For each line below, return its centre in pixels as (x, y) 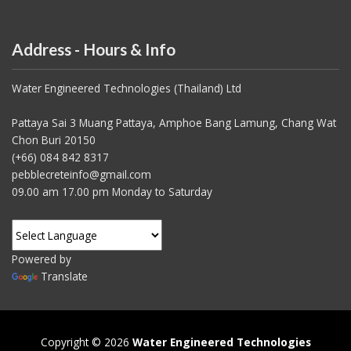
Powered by (42, 259)
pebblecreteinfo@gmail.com (81, 175)
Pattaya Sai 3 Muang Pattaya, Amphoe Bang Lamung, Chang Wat (174, 123)
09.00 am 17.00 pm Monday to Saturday (112, 192)
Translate (64, 277)
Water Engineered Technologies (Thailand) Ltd (127, 89)
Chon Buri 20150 (54, 140)
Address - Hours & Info (94, 49)
